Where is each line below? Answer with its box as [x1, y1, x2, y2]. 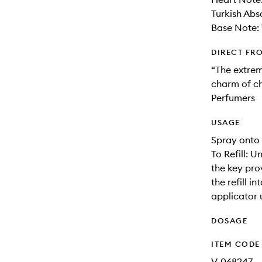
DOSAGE [211, 216, 247, 225]
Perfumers [211, 92, 255, 104]
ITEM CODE [211, 239, 260, 249]
